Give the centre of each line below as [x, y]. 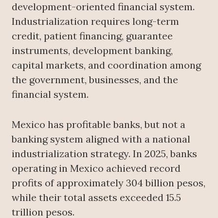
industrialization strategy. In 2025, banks [104, 154]
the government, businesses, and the [95, 80]
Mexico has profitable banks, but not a [99, 125]
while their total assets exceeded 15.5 [96, 198]
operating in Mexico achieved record [96, 168]
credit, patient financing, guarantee [92, 36]
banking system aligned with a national [101, 139]
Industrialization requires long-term [95, 21]
